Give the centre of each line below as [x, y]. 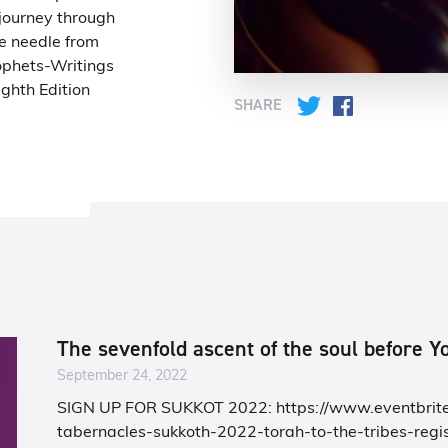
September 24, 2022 [122, 376]
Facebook [390, 103]
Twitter [347, 103]
